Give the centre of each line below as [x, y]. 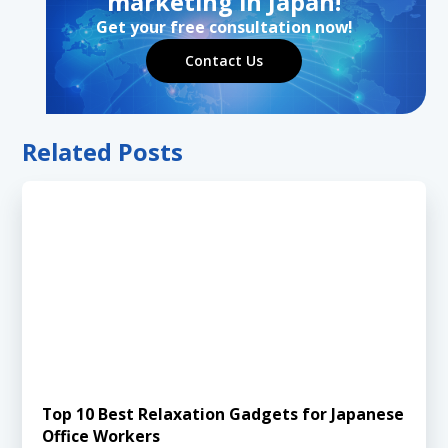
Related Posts [103, 151]
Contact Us [224, 60]
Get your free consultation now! [224, 26]
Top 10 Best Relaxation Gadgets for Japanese [223, 413]
